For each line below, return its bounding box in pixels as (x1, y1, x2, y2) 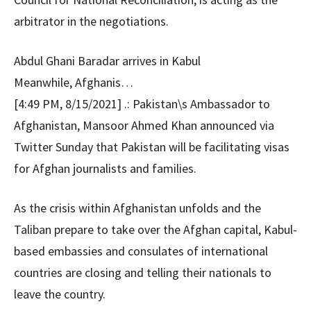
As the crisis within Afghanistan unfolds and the (14, 200, 261, 216)
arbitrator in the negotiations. (14, 13, 169, 29)
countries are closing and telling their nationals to (14, 264, 271, 280)
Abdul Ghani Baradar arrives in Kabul (14, 53, 201, 69)
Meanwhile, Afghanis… (14, 74, 133, 90)
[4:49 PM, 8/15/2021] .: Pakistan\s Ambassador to (14, 96, 270, 112)
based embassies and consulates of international (14, 243, 268, 259)
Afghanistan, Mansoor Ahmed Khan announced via (14, 117, 274, 133)
